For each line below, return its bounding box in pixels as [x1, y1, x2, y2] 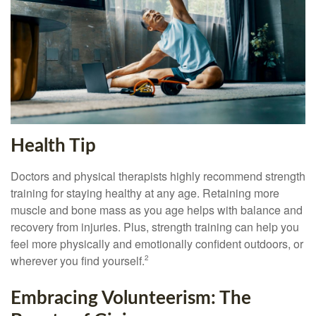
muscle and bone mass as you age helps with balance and [11, 202, 303, 219]
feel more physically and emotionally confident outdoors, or [11, 236, 303, 253]
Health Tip [11, 137, 96, 156]
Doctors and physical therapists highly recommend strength [11, 168, 305, 185]
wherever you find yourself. [11, 253, 145, 269]
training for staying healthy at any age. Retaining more [11, 185, 279, 202]
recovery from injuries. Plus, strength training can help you [11, 219, 299, 236]
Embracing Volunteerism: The [11, 289, 251, 308]
